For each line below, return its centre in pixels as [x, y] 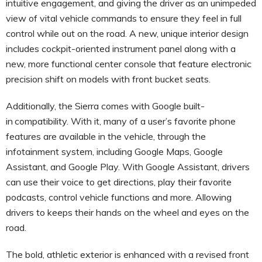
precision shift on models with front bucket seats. [111, 79]
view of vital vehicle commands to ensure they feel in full [124, 18]
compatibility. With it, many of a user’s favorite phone [125, 121]
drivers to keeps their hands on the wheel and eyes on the [127, 212]
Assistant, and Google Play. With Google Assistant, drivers [128, 166]
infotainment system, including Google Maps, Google [114, 151]
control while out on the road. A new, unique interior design [127, 33]
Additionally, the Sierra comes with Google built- [105, 106]
